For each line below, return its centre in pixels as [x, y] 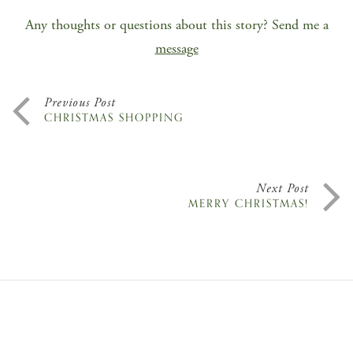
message [176, 49]
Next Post [282, 189]
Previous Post [80, 103]
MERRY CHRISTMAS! [249, 204]
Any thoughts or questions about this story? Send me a [176, 25]
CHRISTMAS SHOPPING [114, 118]
